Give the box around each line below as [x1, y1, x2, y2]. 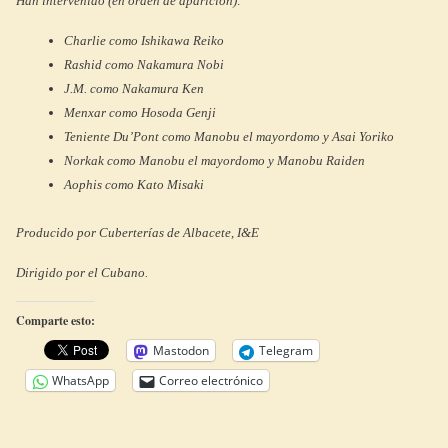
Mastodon [153, 342, 209, 359]
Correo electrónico [159, 372, 263, 389]
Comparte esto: [16, 312, 95, 329]
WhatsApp [52, 372, 109, 389]
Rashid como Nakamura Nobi [64, 57, 224, 72]
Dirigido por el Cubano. [16, 265, 148, 280]
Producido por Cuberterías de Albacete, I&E [16, 225, 259, 240]
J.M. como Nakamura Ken [64, 81, 204, 96]
